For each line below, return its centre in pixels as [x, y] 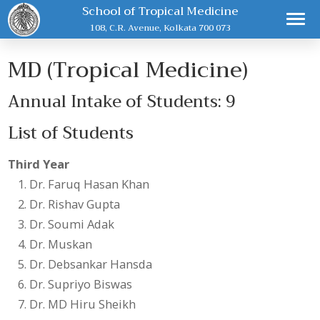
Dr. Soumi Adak [72, 224]
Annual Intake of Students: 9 [122, 102]
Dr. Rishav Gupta [75, 204]
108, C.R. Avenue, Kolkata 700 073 [160, 28]
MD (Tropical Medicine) [128, 70]
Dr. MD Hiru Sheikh [83, 304]
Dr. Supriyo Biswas [81, 284]
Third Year [39, 164]
